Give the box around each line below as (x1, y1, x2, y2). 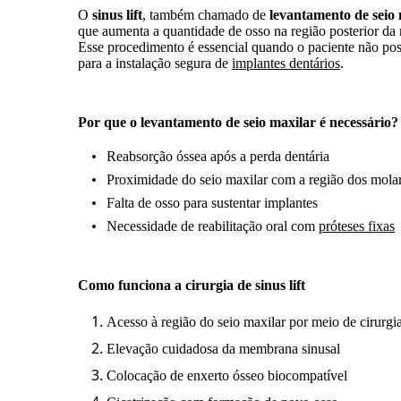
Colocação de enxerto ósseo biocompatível (107, 367, 347, 383)
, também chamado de (142, 6, 269, 22)
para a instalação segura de (78, 55, 232, 71)
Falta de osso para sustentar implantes (107, 194, 318, 210)
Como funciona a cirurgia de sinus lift (78, 277, 305, 293)
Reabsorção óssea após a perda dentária (107, 148, 329, 164)
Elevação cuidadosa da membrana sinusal (107, 340, 340, 356)
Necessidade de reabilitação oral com (107, 218, 319, 234)
